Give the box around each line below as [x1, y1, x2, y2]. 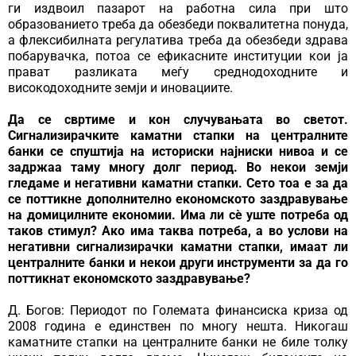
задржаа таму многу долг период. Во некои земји [8, 160, 348, 176]
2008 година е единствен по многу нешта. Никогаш [8, 319, 348, 335]
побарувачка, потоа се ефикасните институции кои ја [8, 48, 348, 64]
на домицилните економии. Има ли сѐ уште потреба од [8, 207, 348, 223]
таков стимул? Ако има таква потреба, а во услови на [8, 223, 348, 239]
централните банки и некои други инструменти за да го [8, 255, 348, 271]
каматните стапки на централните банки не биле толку [8, 335, 348, 350]
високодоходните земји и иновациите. [8, 80, 233, 96]
